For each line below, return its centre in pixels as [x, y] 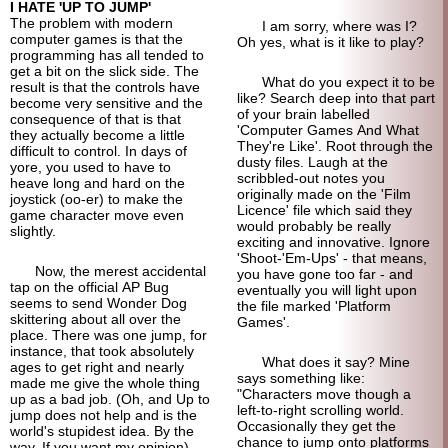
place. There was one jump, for [108, 334]
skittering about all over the [95, 318]
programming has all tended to [107, 54]
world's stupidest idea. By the [102, 430]
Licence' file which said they [324, 209]
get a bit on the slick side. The [104, 70]
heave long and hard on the [97, 182]
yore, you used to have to [90, 166]
